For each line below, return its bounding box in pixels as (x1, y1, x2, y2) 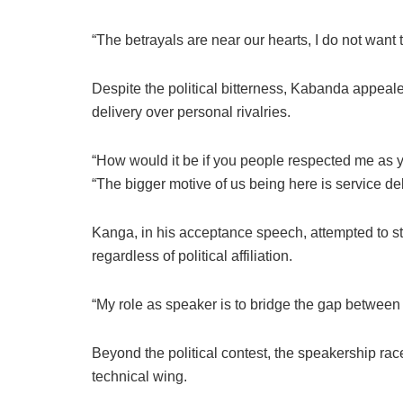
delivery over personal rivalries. (92, 104, 291, 121)
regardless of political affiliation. (92, 248, 292, 264)
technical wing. (92, 369, 187, 385)
